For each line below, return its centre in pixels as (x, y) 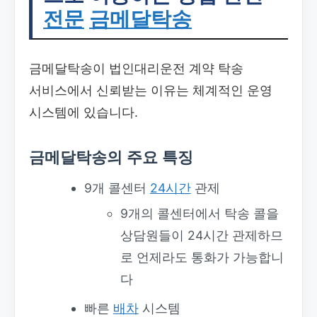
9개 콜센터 (117, 188)
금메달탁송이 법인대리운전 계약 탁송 (136, 68)
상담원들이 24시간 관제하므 (202, 235)
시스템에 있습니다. (83, 112)
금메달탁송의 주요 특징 (111, 156)
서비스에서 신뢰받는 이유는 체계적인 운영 (151, 90)
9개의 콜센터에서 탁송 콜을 (200, 213)
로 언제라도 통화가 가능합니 (202, 257)
